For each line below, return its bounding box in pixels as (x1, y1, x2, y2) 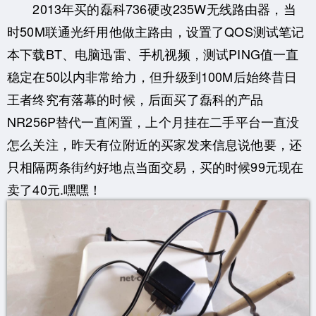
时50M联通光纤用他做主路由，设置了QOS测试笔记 (7, 21, 305, 40)
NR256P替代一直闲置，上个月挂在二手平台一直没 (7, 111, 300, 130)
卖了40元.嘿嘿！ (7, 179, 102, 198)
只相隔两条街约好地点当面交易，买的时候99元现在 (7, 157, 304, 176)
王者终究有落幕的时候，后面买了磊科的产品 (7, 89, 264, 108)
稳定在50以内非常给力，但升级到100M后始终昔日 (7, 66, 298, 85)
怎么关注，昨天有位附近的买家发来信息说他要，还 (7, 134, 303, 153)
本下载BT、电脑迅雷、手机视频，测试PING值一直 (7, 44, 299, 63)
